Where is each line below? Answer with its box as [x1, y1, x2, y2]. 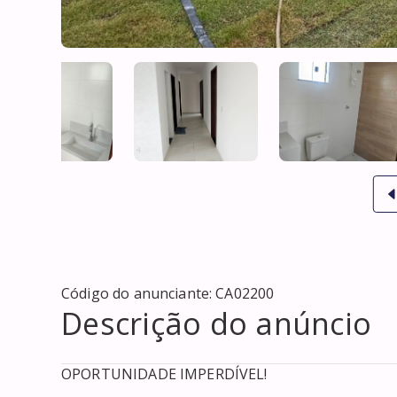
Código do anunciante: [61, 283, 216, 303]
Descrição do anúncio [61, 302, 371, 344]
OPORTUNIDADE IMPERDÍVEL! [61, 363, 268, 384]
